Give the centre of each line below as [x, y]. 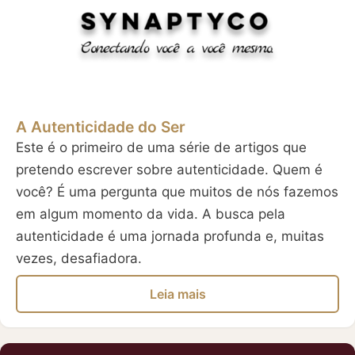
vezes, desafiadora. [79, 259]
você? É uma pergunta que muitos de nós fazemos [177, 192]
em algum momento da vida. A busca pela [151, 214]
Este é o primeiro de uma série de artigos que [161, 148]
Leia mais [177, 294]
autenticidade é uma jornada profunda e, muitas [170, 237]
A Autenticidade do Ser [101, 127]
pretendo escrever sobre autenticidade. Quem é [169, 170]
